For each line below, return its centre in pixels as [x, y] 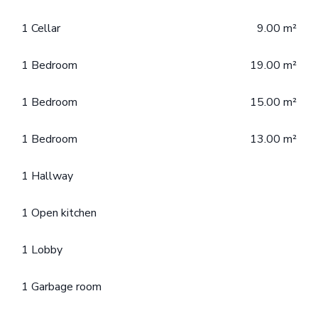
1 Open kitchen [59, 213]
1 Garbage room [61, 287]
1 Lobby [42, 250]
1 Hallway [47, 176]
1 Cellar [41, 29]
